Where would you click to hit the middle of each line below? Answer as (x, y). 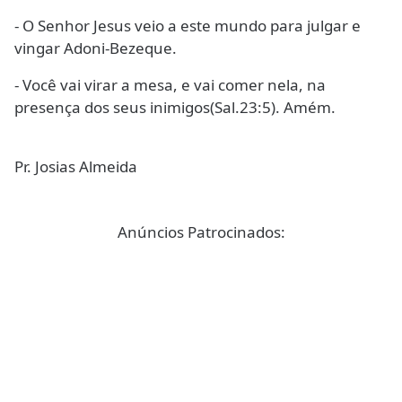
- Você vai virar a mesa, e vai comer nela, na (170, 85)
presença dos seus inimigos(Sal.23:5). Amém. (175, 108)
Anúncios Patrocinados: (201, 232)
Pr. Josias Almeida (76, 167)
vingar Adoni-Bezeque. (96, 48)
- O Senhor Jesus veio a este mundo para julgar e (188, 26)
